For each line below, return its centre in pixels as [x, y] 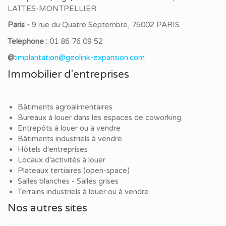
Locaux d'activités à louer [62, 160]
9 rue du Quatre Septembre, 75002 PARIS [106, 25]
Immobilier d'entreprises [68, 74]
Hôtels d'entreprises [53, 149]
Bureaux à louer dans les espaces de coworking [100, 117]
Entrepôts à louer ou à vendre [69, 128]
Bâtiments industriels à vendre [70, 138]
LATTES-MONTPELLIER [52, 8]
